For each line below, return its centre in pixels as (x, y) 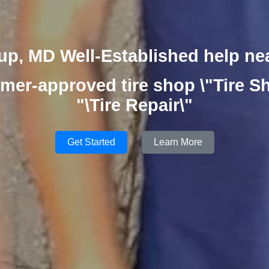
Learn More (178, 142)
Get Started (91, 142)
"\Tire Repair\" (134, 105)
